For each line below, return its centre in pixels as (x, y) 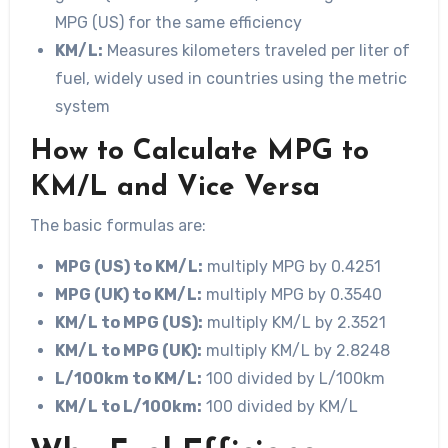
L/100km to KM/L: (129, 379)
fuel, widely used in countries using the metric (231, 79)
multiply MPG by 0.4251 (292, 267)
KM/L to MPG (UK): (129, 351)
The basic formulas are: (117, 226)
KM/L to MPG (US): (129, 323)
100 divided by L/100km (294, 379)
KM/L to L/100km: (129, 407)
